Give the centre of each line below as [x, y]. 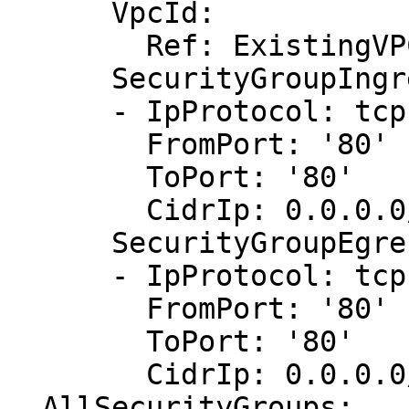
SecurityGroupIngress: [59, 79]
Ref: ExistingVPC [77, 46]
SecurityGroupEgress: [59, 243]
